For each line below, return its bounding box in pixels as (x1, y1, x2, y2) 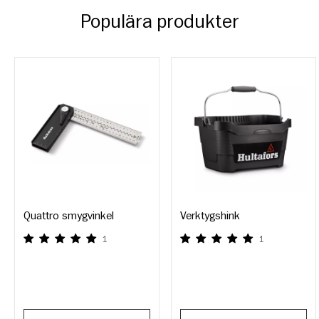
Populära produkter (80, 9, 239, 34)
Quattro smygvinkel (23, 208, 114, 223)
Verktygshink (180, 208, 240, 223)
